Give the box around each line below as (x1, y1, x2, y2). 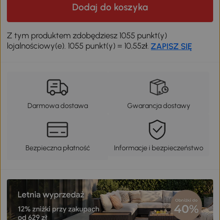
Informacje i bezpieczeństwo (113, 143, 203, 152)
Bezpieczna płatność (25, 143, 90, 152)
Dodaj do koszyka (72, 1, 148, 13)
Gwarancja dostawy (127, 101, 190, 110)
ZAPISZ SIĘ (151, 41, 192, 52)
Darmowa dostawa (27, 101, 88, 110)
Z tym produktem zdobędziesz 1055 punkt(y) (7, 30, 167, 41)
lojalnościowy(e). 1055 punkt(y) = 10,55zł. (7, 41, 151, 51)
